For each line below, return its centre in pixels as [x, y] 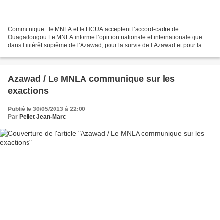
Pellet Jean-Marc [43, 117]
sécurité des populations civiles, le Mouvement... [72, 53]
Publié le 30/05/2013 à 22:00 [47, 109]
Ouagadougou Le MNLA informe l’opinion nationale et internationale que [105, 37]
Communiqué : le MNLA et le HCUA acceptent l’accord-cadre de [93, 29]
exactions [28, 91]
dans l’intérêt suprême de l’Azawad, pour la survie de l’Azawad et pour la [105, 45]
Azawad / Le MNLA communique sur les [91, 78]
